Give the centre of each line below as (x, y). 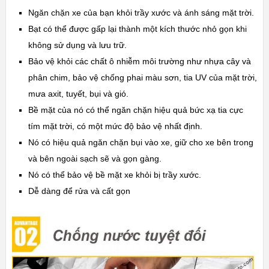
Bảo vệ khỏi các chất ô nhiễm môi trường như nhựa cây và (139, 62)
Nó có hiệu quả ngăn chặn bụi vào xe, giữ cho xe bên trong (141, 143)
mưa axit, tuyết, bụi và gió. (78, 94)
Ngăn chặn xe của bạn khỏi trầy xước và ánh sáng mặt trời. (141, 13)
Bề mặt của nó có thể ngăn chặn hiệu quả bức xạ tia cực (135, 110)
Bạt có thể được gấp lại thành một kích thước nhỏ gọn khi (137, 29)
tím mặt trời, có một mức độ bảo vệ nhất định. (115, 126)
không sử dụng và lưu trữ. (77, 45)
